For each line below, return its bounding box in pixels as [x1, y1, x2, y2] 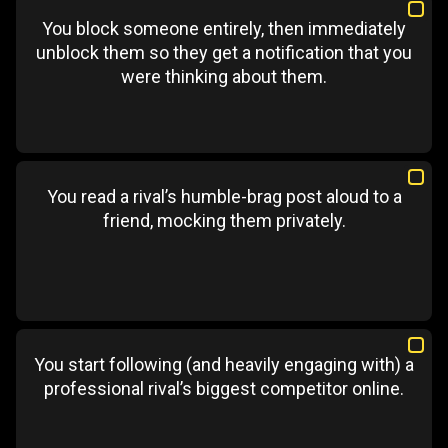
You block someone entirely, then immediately [42, 18, 406, 39]
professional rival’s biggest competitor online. [44, 378, 404, 399]
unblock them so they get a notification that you [36, 42, 412, 63]
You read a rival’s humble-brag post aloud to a [46, 186, 402, 207]
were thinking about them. [121, 66, 327, 87]
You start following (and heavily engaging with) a [34, 354, 414, 375]
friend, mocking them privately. [102, 210, 346, 231]
